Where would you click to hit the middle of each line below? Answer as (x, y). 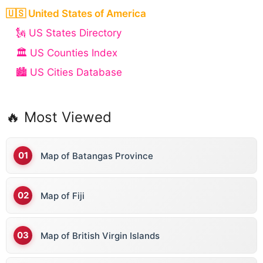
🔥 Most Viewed (59, 117)
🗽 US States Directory (69, 33)
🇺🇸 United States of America (76, 13)
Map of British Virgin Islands (100, 235)
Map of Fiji (63, 195)
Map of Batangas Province (97, 156)
